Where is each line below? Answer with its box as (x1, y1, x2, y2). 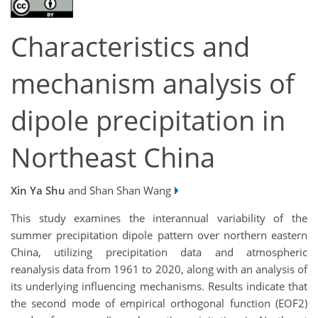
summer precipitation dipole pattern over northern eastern (11, 227, 307, 242)
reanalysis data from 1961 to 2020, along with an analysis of (11, 261, 307, 276)
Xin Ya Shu (11, 182, 65, 197)
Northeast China (11, 139, 215, 176)
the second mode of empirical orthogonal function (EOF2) (11, 295, 307, 310)
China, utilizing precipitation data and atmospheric (11, 244, 307, 259)
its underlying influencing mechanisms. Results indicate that (11, 278, 307, 293)
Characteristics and (11, 28, 250, 65)
